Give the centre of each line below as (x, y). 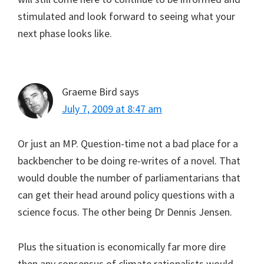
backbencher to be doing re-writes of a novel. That (129, 160)
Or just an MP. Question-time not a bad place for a (128, 143)
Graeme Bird (90, 91)
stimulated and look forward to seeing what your (126, 16)
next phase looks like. (65, 33)
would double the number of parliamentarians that (129, 177)
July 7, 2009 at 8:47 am (112, 108)
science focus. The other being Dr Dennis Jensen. (125, 212)
